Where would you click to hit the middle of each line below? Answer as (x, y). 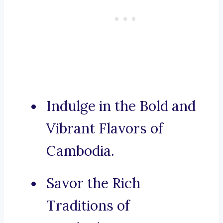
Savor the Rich (93, 183)
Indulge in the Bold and (121, 106)
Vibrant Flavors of (105, 129)
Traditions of (88, 206)
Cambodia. (80, 151)
